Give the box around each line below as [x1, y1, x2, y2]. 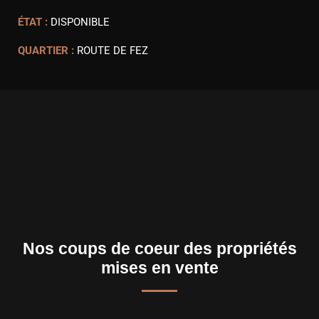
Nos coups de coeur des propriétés [22, 239, 297, 258]
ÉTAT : [18, 16, 48, 28]
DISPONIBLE [51, 16, 110, 28]
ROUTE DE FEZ [77, 44, 148, 57]
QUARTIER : [18, 44, 74, 57]
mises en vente [100, 258, 219, 277]
